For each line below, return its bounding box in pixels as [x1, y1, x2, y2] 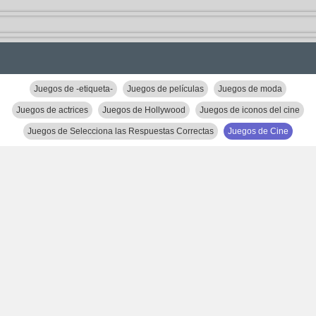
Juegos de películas [127, 84, 204, 94]
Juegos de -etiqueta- [34, 84, 113, 94]
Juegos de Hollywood [102, 105, 186, 115]
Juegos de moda [218, 84, 282, 94]
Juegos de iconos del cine [200, 105, 300, 115]
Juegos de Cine [228, 126, 288, 136]
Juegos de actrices [16, 105, 88, 115]
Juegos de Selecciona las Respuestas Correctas [28, 126, 214, 136]
